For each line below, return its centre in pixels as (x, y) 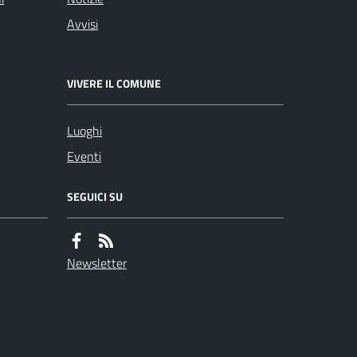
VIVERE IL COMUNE (114, 83)
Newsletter (97, 263)
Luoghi (84, 131)
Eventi (84, 156)
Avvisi (82, 24)
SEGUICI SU (95, 196)
